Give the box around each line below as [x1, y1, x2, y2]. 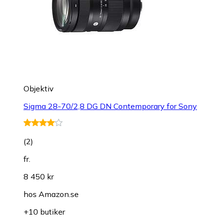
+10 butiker [23, 207, 65, 217]
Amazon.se [39, 189, 79, 199]
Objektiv [23, 84, 54, 94]
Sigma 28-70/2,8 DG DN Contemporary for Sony [23, 101, 197, 111]
